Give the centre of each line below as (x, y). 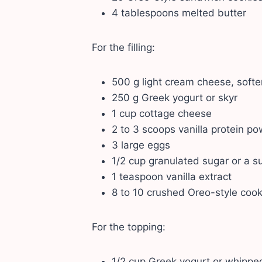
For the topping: (128, 227)
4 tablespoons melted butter (179, 13)
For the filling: (123, 48)
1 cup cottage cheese (161, 114)
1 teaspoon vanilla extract (171, 177)
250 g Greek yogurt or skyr (174, 98)
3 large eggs (141, 145)
